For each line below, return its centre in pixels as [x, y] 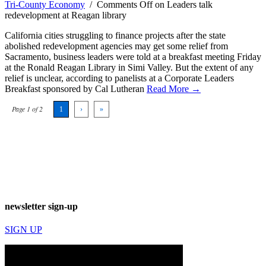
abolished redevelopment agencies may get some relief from [116, 46]
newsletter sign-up [41, 206]
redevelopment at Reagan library [66, 15]
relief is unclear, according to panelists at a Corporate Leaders [119, 78]
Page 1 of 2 [27, 108]
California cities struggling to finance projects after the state [115, 35]
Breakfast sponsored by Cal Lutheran [76, 88]
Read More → [174, 88]
